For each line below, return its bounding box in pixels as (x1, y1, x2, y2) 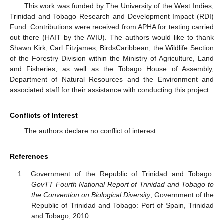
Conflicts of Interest (10, 111, 78, 120)
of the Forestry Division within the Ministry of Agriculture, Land (10, 54, 214, 63)
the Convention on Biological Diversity (31, 190, 150, 199)
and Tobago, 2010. (31, 211, 91, 220)
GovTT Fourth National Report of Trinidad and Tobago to (31, 180, 214, 188)
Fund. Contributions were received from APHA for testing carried (10, 23, 214, 31)
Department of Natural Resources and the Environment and (10, 75, 214, 84)
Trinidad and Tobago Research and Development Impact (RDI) (10, 12, 214, 21)
